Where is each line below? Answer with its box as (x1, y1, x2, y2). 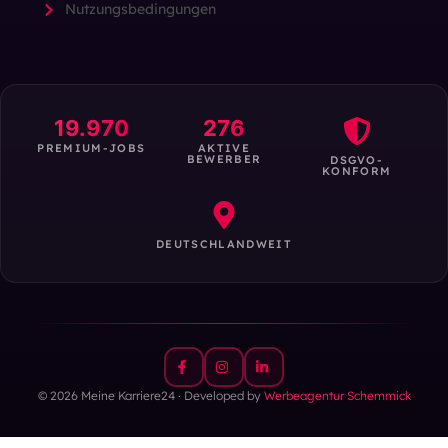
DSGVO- (330, 153, 384, 168)
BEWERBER (186, 152, 262, 167)
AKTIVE (198, 141, 250, 156)
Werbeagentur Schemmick (263, 388, 411, 404)
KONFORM (322, 164, 392, 179)
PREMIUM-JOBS (37, 141, 146, 156)
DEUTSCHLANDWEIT (156, 237, 292, 252)
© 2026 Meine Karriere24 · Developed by (37, 388, 264, 404)
